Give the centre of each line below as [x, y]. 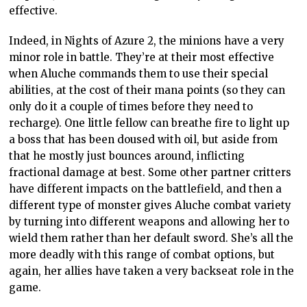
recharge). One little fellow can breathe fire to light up [149, 123]
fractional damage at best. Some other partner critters [150, 172]
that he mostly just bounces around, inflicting [127, 156]
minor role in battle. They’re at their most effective [142, 57]
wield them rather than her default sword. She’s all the [151, 238]
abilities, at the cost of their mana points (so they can [147, 90]
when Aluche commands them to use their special [139, 73]
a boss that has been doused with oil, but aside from [144, 139]
